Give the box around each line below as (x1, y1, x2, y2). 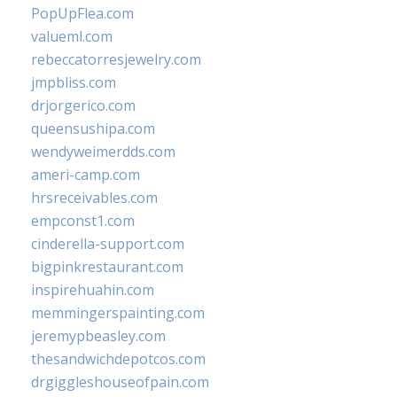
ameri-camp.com (31, 165, 140, 184)
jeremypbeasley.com (31, 326, 166, 346)
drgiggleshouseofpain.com (31, 372, 209, 392)
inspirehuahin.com (31, 280, 154, 300)
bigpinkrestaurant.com (31, 257, 183, 276)
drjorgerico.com (31, 96, 136, 115)
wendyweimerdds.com (31, 142, 175, 161)
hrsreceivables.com (31, 188, 158, 207)
